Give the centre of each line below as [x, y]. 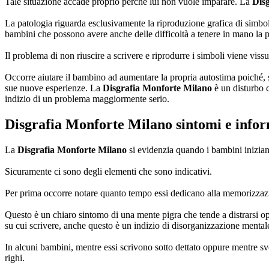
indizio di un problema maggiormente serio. [87, 98]
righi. [15, 258]
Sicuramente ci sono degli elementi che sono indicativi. [108, 171]
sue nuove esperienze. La [54, 88]
